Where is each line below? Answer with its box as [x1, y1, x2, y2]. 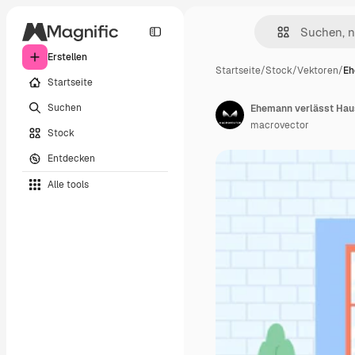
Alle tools [48, 177, 89, 191]
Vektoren [297, 64, 338, 77]
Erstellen [48, 51, 87, 63]
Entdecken [48, 151, 95, 165]
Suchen [48, 101, 82, 114]
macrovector [250, 119, 309, 132]
